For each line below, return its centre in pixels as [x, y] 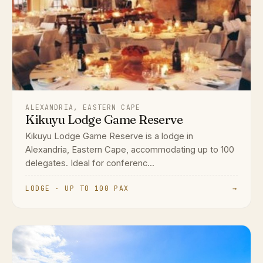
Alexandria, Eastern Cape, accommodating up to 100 [130, 149]
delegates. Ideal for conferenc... [90, 163]
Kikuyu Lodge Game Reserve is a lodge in [109, 136]
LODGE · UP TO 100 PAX [77, 188]
